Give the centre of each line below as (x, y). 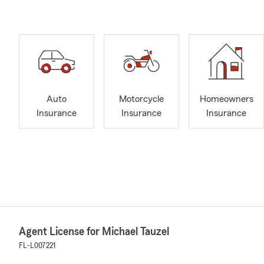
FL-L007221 (37, 246)
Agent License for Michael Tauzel (94, 232)
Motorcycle (141, 99)
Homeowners (226, 99)
